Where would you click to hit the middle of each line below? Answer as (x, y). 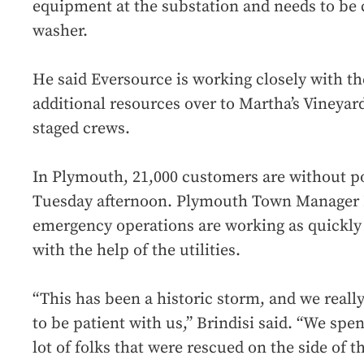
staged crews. (81, 129)
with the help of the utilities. (136, 251)
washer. (60, 32)
